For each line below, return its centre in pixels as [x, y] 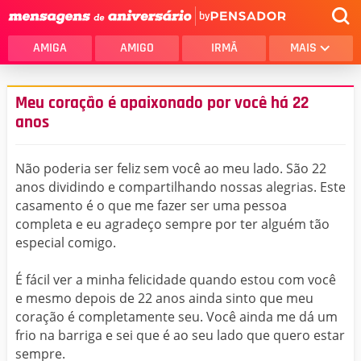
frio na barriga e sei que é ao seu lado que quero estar [180, 335]
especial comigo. [66, 243]
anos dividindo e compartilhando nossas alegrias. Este [180, 187]
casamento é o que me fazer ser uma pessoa [151, 205]
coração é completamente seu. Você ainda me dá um [176, 317]
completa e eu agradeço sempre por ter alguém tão [172, 224]
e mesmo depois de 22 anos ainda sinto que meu [164, 298]
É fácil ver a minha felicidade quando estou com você [176, 280]
